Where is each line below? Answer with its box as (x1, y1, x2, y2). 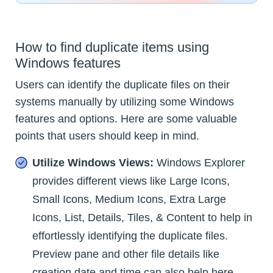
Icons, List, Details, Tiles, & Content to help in (32, 211, 252, 224)
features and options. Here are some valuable (15, 112, 237, 125)
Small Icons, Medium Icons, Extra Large (32, 193, 226, 205)
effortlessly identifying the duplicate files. (32, 229, 228, 242)
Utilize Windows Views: (32, 156, 154, 169)
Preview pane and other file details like (32, 247, 219, 260)
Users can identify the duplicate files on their (15, 78, 230, 91)
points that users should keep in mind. (15, 129, 199, 142)
